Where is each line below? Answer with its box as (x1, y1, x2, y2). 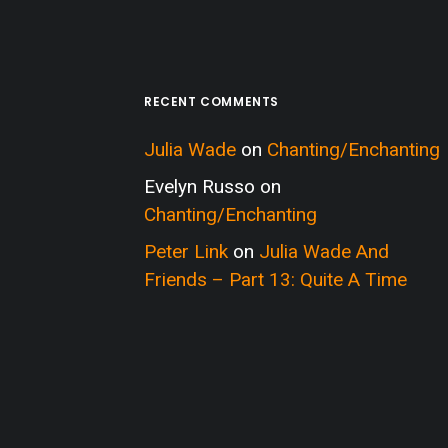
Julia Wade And (259, 240, 389, 263)
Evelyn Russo (144, 175, 255, 198)
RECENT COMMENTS (144, 93, 279, 110)
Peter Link (144, 240, 228, 263)
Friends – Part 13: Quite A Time (144, 268, 407, 291)
